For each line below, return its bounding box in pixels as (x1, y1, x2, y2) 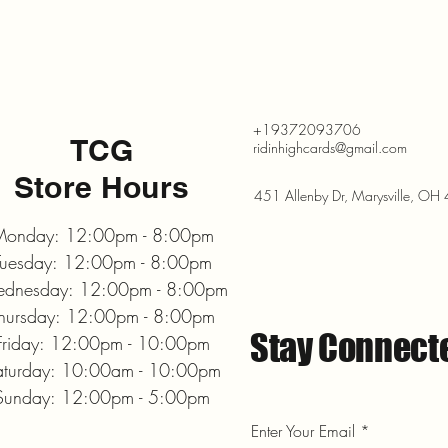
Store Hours (13, 169, 190, 205)
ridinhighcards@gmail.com (253, 138, 407, 157)
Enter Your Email (251, 420, 355, 442)
